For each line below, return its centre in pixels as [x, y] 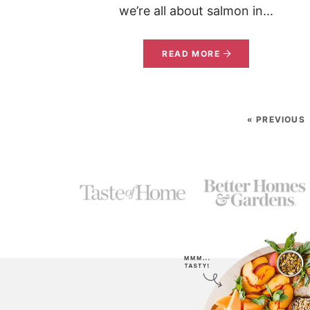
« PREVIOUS [276, 119]
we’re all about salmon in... [197, 11]
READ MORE [191, 54]
